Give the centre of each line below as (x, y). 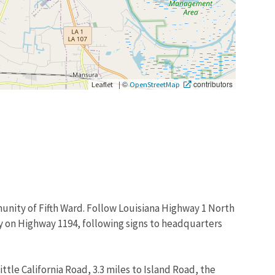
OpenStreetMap (155, 84)
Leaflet (102, 84)
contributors (212, 83)
